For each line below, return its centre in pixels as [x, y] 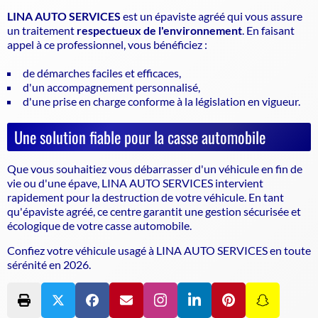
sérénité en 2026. [49, 264]
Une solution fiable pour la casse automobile [140, 136]
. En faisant [268, 30]
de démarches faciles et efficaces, [102, 72]
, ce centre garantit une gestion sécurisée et [197, 211]
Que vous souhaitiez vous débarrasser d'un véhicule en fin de [155, 168]
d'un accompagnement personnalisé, [111, 87]
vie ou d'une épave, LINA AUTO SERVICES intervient [135, 182]
